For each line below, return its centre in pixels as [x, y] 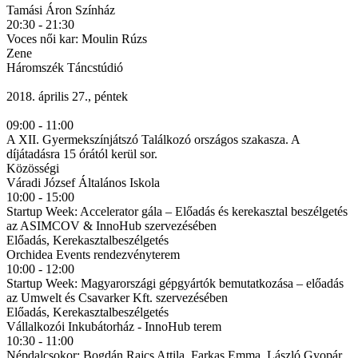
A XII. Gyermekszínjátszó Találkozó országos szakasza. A [153, 139]
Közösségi [33, 168]
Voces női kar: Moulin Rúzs [77, 38]
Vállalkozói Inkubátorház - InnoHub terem [114, 326]
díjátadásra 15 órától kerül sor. [82, 153]
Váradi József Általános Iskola [83, 182]
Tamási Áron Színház [61, 10]
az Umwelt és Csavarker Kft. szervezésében [117, 297]
